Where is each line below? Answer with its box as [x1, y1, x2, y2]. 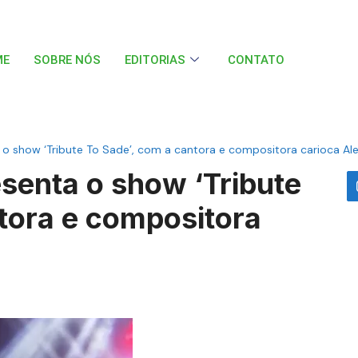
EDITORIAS [125, 53, 186, 67]
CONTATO [228, 53, 285, 67]
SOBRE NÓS [34, 53, 101, 67]
